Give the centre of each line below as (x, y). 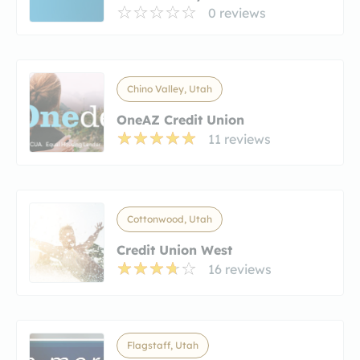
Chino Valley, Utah (170, 88)
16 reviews (240, 269)
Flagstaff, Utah (163, 345)
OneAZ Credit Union (180, 119)
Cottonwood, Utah (170, 219)
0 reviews (237, 12)
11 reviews (239, 139)
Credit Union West (174, 250)
